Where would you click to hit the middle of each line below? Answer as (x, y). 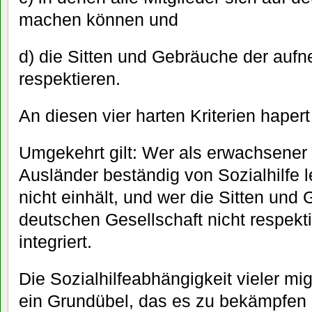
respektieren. (70, 79)
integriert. (55, 242)
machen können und (99, 20)
